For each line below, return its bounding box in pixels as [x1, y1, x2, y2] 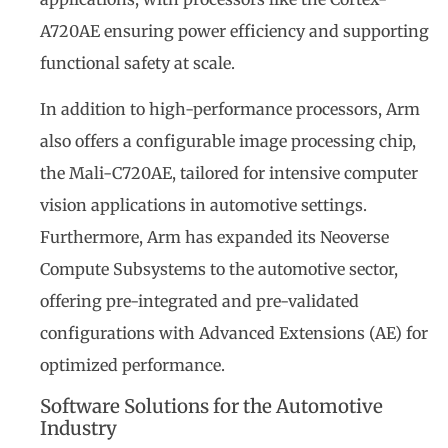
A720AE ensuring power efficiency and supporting [40, 20, 429, 41]
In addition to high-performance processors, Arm [40, 99, 420, 120]
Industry [40, 416, 117, 440]
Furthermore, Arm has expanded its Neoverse [40, 227, 389, 248]
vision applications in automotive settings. [40, 195, 367, 216]
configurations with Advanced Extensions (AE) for [40, 323, 428, 344]
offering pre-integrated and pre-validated [40, 291, 359, 312]
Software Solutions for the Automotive [40, 394, 383, 418]
